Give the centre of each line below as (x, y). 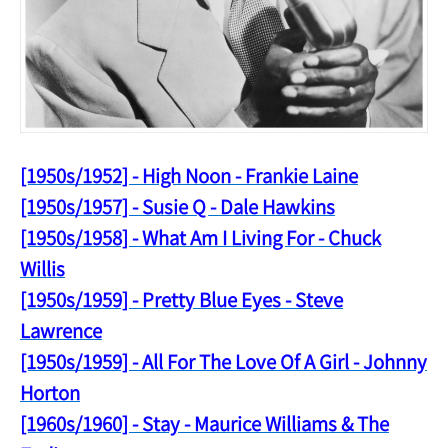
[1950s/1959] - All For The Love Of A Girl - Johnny (223, 361)
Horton (50, 392)
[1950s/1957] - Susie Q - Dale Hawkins (177, 206)
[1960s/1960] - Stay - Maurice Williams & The (204, 423)
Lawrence (61, 330)
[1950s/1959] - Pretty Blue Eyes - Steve (181, 299)
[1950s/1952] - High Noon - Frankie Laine (189, 175)
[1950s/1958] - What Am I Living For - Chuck (200, 237)
